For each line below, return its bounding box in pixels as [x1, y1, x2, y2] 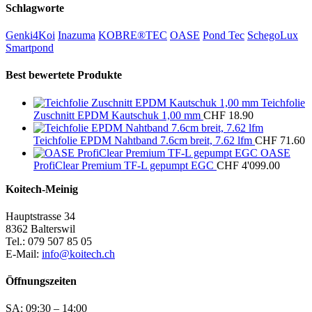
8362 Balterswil [6, 222, 75, 235]
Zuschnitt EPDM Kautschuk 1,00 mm [33, 109, 201, 121]
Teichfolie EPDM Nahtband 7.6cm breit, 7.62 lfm [33, 134, 252, 146]
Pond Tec [203, 29, 244, 41]
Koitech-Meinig [6, 182, 78, 195]
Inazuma [58, 29, 95, 41]
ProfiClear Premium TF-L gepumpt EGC [33, 159, 214, 171]
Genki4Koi [6, 29, 55, 41]
